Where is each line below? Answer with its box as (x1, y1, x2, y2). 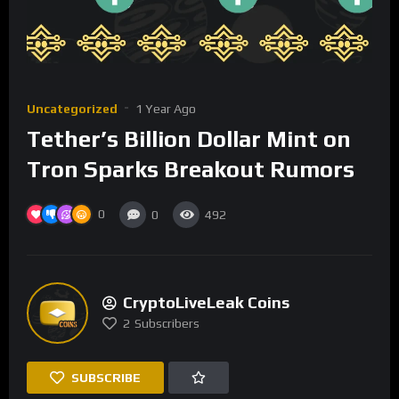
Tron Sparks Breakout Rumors (27, 156, 354, 183)
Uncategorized (27, 102, 118, 117)
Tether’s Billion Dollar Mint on (27, 126, 351, 153)
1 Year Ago (135, 102, 196, 117)
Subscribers (134, 316, 199, 331)
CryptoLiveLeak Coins (123, 293, 289, 313)
